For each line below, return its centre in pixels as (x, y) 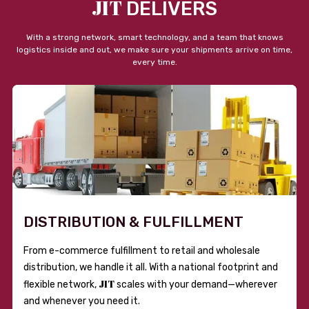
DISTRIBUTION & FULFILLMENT (133, 221)
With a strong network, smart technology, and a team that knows (154, 37)
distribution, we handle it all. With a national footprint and (151, 267)
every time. (154, 62)
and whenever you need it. (82, 301)
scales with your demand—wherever (196, 284)
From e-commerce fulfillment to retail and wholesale (142, 250)
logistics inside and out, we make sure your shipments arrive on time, (154, 49)
